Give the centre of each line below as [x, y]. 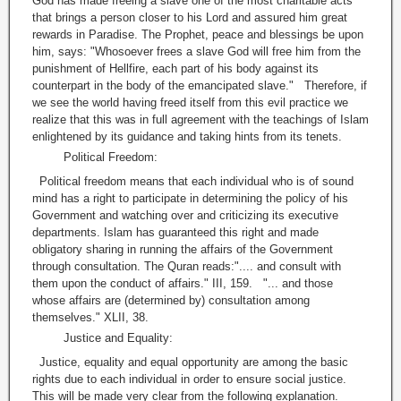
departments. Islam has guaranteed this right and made [175, 233]
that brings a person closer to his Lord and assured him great [190, 18]
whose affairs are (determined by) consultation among [171, 301]
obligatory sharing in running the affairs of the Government [183, 250]
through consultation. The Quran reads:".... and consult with [187, 267]
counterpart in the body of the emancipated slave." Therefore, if [200, 86]
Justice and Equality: [118, 338]
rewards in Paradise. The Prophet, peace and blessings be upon [198, 35]
